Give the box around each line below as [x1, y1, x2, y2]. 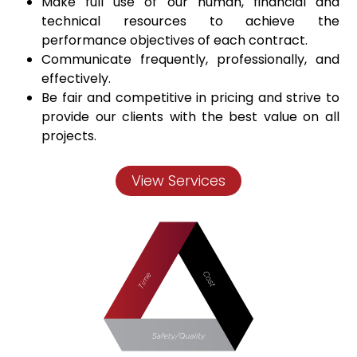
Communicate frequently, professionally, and [41, 50, 339, 69]
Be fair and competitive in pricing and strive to [41, 88, 339, 107]
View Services [131, 171, 226, 190]
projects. [41, 127, 97, 145]
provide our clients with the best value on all [41, 108, 339, 126]
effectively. [41, 69, 112, 88]
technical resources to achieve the [41, 12, 339, 30]
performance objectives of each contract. [41, 31, 308, 49]
